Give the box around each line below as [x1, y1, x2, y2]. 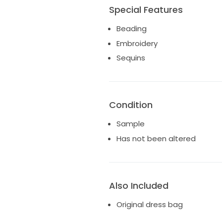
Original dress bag [116, 199, 183, 210]
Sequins [116, 53, 145, 63]
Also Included [109, 179, 168, 192]
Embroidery [116, 38, 158, 49]
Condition [109, 99, 153, 111]
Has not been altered [116, 133, 196, 144]
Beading [116, 23, 147, 34]
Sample [116, 118, 145, 129]
